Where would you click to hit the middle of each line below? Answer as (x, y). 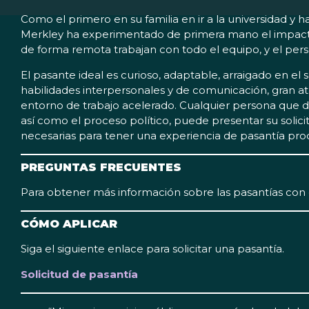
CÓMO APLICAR (69, 224)
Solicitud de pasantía (79, 275)
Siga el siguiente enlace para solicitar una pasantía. (152, 249)
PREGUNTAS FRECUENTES (101, 168)
